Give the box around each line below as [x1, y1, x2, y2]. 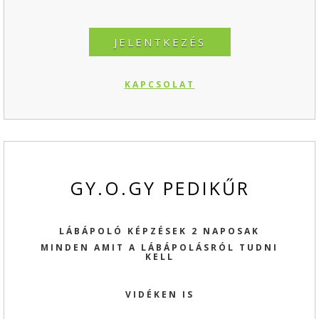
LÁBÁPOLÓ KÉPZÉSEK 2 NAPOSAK [59, 224, 260, 237]
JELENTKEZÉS [113, 34, 206, 49]
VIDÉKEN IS [125, 288, 194, 300]
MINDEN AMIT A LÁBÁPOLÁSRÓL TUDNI [41, 241, 278, 253]
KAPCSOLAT [124, 78, 195, 90]
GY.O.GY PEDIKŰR [69, 175, 250, 200]
